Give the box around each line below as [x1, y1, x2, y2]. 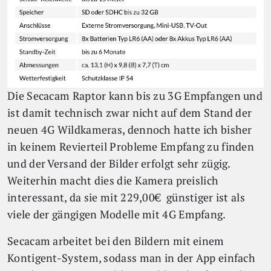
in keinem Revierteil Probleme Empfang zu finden [7, 139, 255, 154]
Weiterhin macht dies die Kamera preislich [7, 173, 219, 188]
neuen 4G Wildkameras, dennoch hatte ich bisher [7, 122, 252, 137]
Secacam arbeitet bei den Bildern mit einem [7, 233, 224, 248]
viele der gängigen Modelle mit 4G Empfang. [7, 207, 226, 221]
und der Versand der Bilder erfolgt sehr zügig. [7, 156, 230, 171]
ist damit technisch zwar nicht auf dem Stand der [7, 105, 252, 120]
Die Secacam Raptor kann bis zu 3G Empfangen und [7, 88, 263, 103]
